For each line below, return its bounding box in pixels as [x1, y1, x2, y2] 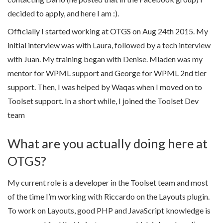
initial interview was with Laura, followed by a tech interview [7, 40, 211, 50]
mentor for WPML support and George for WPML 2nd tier [7, 68, 207, 78]
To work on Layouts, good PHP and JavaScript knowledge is [7, 206, 211, 216]
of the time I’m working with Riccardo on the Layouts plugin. [7, 192, 210, 202]
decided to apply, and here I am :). [7, 8, 119, 18]
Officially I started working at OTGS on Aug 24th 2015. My [7, 26, 208, 36]
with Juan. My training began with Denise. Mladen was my [7, 54, 203, 64]
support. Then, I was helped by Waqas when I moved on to [7, 82, 202, 92]
